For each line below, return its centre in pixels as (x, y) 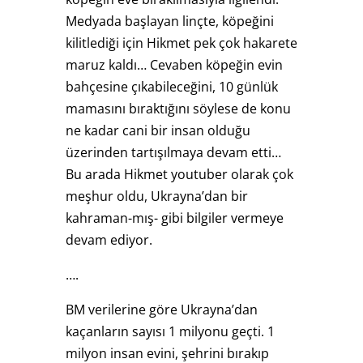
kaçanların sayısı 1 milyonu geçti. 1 (170, 331)
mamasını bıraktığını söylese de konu (178, 108)
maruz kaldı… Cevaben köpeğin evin (174, 64)
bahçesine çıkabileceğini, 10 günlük (171, 86)
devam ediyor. (109, 239)
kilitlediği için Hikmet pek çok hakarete (181, 43)
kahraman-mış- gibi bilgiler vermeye (174, 218)
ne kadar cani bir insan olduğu (158, 130)
